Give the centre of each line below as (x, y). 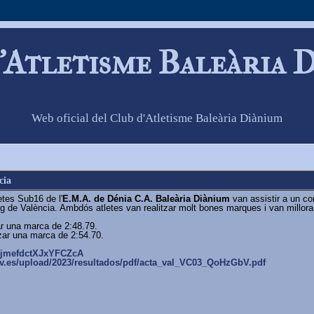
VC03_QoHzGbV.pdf (223, 262)
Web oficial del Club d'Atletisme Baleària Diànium (157, 118)
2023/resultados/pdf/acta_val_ (116, 262)
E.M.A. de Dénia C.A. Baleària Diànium (146, 198)
